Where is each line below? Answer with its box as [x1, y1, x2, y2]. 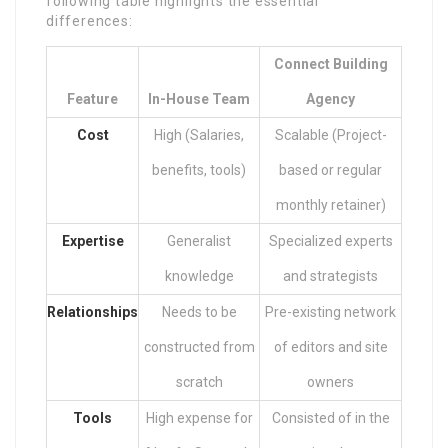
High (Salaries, [154, 126, 244, 143]
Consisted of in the [271, 409, 390, 426]
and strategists [283, 267, 378, 284]
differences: [46, 12, 133, 29]
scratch [175, 373, 223, 390]
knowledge [164, 267, 234, 284]
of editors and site [273, 338, 388, 355]
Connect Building [273, 55, 388, 72]
